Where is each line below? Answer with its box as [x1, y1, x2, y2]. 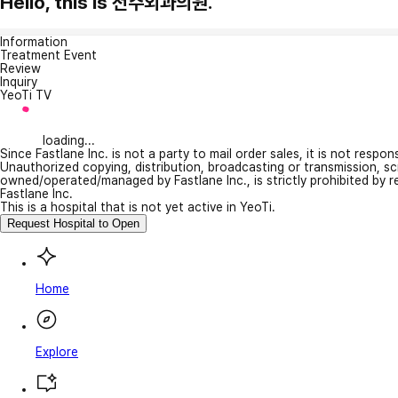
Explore [36, 344, 78, 359]
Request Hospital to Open [7, 216, 139, 230]
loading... [43, 132, 95, 147]
